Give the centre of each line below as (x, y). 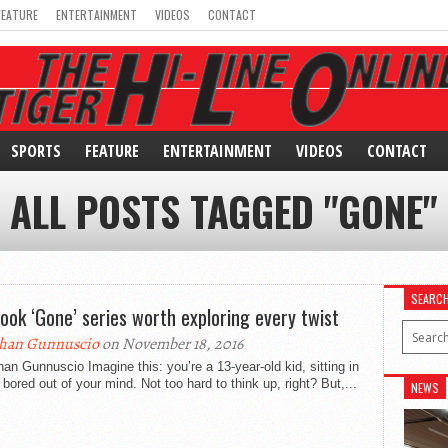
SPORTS (36, 151)
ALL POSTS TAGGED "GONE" (224, 211)
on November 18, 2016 (171, 344)
